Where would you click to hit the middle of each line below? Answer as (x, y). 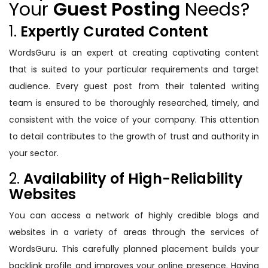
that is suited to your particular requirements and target (134, 70)
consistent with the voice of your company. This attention (134, 120)
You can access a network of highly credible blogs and (134, 216)
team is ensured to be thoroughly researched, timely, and (134, 103)
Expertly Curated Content (114, 32)
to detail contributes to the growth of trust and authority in (134, 137)
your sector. (34, 153)
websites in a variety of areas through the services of (134, 232)
